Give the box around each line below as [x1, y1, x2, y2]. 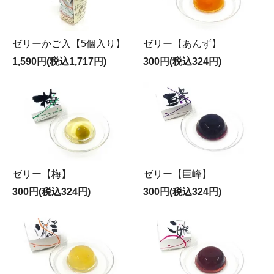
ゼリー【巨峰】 [143, 168, 212, 179]
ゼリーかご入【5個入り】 [12, 39, 125, 50]
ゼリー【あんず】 [143, 39, 221, 50]
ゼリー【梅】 [12, 168, 71, 179]
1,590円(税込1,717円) [12, 56, 106, 67]
